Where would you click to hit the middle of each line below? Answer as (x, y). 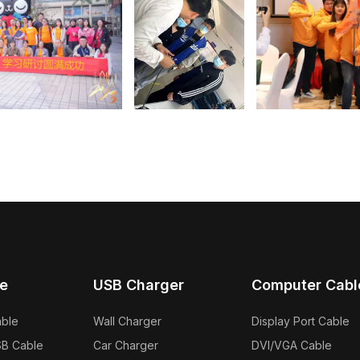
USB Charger (138, 285)
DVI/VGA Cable (292, 346)
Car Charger (125, 346)
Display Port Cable (301, 321)
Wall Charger (127, 321)
